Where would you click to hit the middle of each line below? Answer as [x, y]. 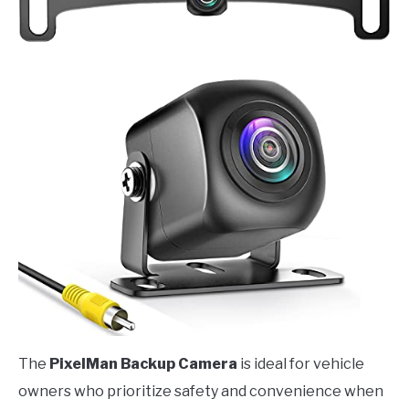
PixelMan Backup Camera [143, 364]
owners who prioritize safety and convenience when [201, 392]
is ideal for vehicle [301, 364]
